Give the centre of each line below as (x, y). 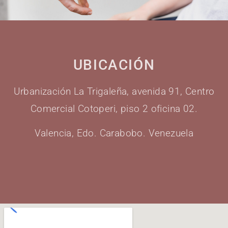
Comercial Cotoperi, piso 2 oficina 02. (114, 108)
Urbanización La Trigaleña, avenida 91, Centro (114, 91)
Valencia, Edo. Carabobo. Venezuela (114, 133)
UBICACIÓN (114, 65)
